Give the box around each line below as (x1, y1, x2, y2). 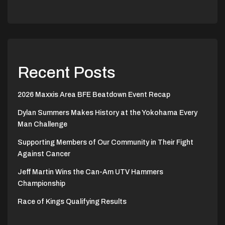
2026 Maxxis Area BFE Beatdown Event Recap (18, 90, 170, 98)
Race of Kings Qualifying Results (18, 197, 127, 205)
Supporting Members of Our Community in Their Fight (18, 138, 193, 146)
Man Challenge (18, 120, 67, 128)
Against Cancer (18, 150, 70, 158)
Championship (18, 179, 65, 187)
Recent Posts (18, 63, 116, 81)
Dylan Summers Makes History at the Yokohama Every (18, 108, 197, 117)
